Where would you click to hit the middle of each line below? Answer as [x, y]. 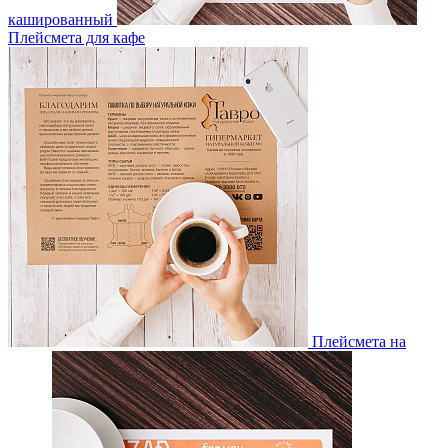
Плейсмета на [359, 341]
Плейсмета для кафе [76, 37]
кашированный [60, 19]
